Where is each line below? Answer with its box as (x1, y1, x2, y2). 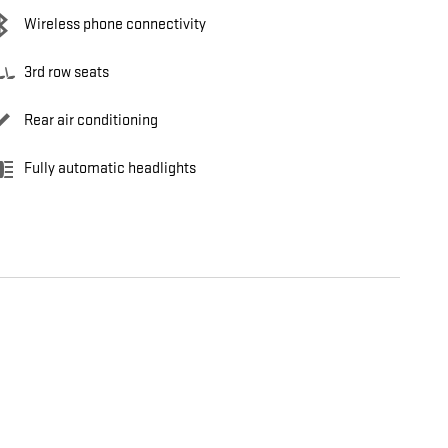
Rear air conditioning (24, 111, 158, 131)
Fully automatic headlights (24, 159, 196, 179)
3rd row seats (24, 63, 109, 83)
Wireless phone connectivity (24, 15, 206, 35)
